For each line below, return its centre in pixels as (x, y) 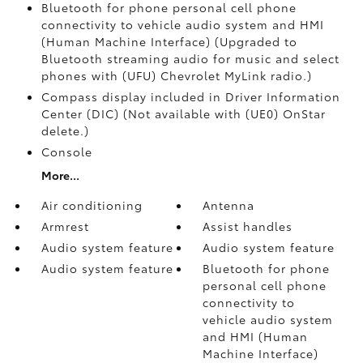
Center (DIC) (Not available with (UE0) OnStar (183, 113)
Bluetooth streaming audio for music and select (190, 58)
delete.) (65, 130)
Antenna (229, 205)
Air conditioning (92, 205)
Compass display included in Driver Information (190, 96)
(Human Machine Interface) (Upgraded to (169, 41)
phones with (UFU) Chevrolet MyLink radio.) (176, 75)
